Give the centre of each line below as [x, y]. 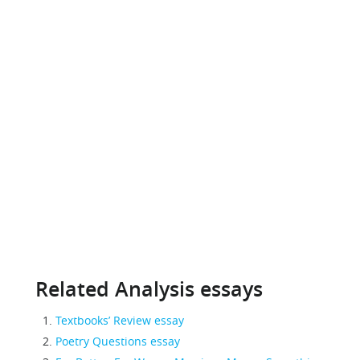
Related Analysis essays [149, 289]
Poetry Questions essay [118, 341]
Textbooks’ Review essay [120, 320]
